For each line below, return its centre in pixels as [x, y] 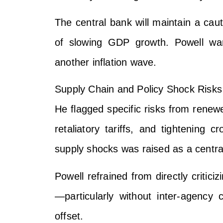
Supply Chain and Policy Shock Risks [138, 89]
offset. [69, 216]
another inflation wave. [106, 62]
